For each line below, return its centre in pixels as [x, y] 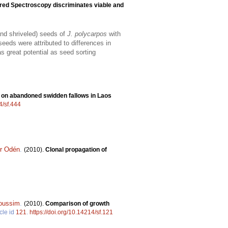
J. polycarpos [87, 34]
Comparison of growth [77, 203]
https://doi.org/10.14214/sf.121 [71, 212]
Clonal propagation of [76, 149]
